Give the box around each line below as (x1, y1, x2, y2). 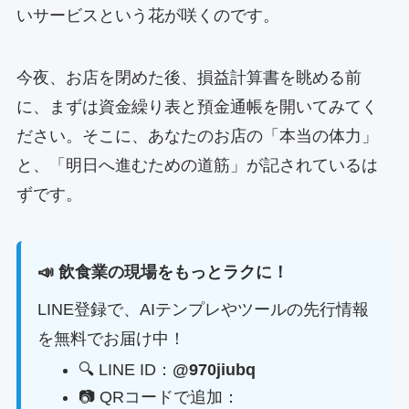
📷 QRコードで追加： (78, 388, 239, 407)
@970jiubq (172, 360, 256, 379)
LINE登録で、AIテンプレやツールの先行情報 (37, 300, 369, 320)
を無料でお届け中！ (37, 330, 185, 349)
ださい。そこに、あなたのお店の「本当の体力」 (16, 126, 378, 145)
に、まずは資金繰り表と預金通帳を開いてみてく (16, 97, 378, 116)
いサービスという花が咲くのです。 (16, 5, 279, 25)
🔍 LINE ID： (78, 360, 173, 379)
